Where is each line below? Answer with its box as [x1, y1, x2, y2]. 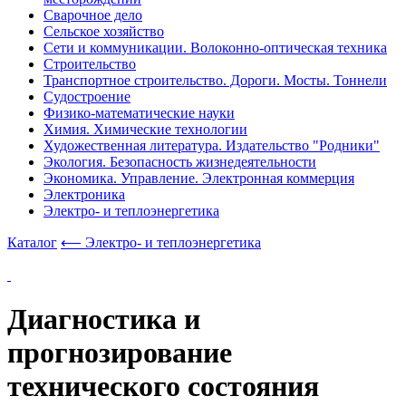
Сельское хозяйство [43, 24, 164, 39]
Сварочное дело [43, 7, 142, 23]
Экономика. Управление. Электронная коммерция [43, 170, 354, 186]
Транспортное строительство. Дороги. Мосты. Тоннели [43, 72, 387, 88]
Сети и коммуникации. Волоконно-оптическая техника [43, 40, 387, 55]
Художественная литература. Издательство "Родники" [43, 138, 380, 153]
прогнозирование [7, 336, 232, 370]
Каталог [7, 235, 57, 250]
